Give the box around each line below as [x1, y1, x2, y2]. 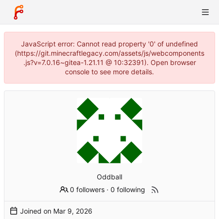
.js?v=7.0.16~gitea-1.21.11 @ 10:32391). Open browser [23, 58, 196, 66]
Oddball [97, 172, 122, 181]
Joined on [20, 206, 53, 215]
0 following [110, 185, 146, 194]
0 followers [70, 185, 105, 194]
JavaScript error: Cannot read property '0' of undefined [21, 40, 198, 48]
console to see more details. [65, 67, 154, 76]
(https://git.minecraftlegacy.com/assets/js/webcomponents [15, 49, 204, 57]
